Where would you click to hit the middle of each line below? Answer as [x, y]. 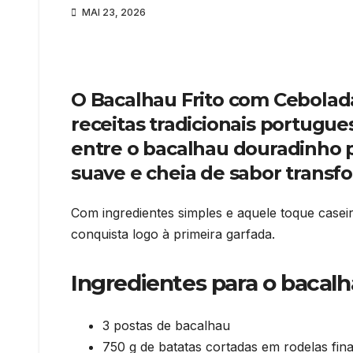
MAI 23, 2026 [113, 12]
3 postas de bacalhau [166, 325]
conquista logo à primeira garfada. [173, 234]
